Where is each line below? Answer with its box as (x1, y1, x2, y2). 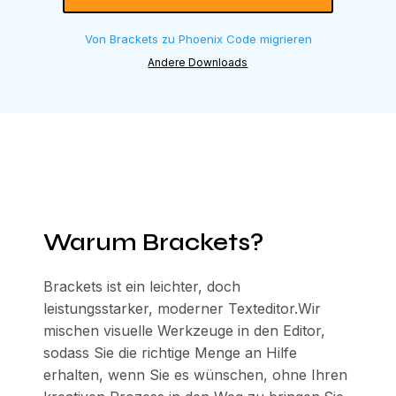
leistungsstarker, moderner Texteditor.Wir (42, 300, 321, 317)
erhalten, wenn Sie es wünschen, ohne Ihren (42, 366, 347, 384)
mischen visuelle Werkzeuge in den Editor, (42, 322, 325, 339)
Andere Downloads (148, 56, 248, 69)
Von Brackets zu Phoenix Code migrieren (84, 32, 312, 46)
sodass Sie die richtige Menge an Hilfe (42, 344, 297, 362)
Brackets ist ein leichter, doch (42, 278, 240, 295)
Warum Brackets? (42, 228, 263, 256)
